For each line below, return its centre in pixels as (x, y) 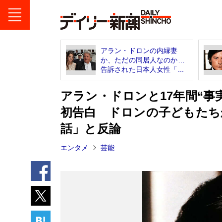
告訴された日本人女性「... (142, 69)
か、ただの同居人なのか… (143, 60)
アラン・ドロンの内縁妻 (139, 50)
